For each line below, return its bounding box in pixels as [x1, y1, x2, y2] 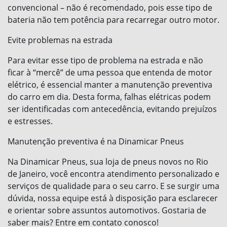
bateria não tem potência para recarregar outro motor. [8, 14, 219, 26]
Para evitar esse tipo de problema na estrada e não [8, 55, 203, 66]
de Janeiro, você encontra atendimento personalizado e [8, 168, 219, 180]
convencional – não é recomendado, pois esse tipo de [8, 2, 212, 14]
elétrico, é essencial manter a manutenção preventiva [8, 79, 212, 91]
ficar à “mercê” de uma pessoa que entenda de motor [8, 67, 212, 79]
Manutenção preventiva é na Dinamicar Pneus [8, 136, 184, 147]
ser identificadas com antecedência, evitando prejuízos [8, 103, 217, 115]
